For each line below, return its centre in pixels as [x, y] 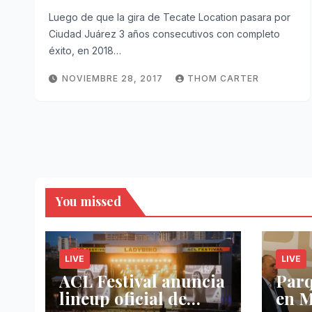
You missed [88, 201]
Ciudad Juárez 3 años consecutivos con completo [164, 34]
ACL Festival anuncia [142, 281]
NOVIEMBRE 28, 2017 [114, 78]
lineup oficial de [123, 298]
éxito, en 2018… [85, 50]
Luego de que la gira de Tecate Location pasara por [170, 17]
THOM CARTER [223, 78]
